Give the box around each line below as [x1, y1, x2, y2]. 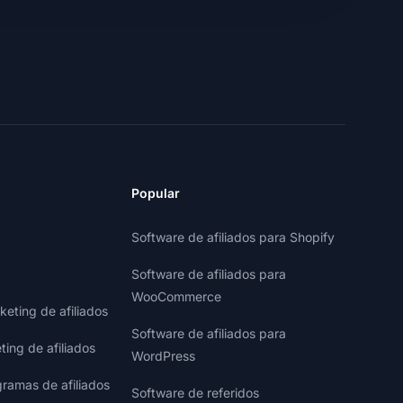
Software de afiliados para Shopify [131, 229, 335, 245]
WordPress [131, 348, 195, 363]
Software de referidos [131, 385, 259, 400]
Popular [131, 185, 180, 201]
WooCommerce [131, 289, 221, 304]
